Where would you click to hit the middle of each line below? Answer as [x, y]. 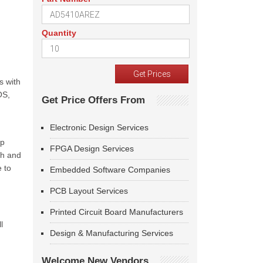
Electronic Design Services [99, 127]
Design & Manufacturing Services [112, 233]
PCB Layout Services [89, 191]
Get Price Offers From [93, 100]
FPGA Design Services [92, 149]
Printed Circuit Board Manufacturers [117, 212]
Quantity [59, 33]
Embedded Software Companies [110, 170]
